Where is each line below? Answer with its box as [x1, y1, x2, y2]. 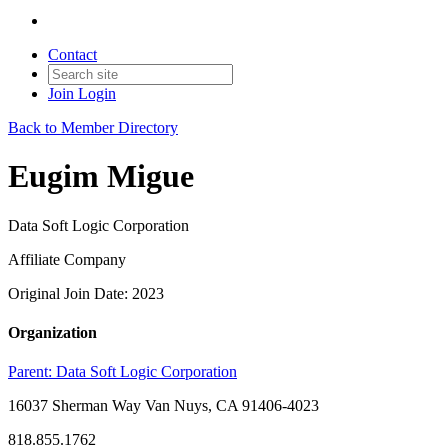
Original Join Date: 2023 [8, 284, 164, 302]
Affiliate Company [8, 250, 126, 268]
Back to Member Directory [8, 119, 178, 136]
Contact [48, 46, 97, 63]
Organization [8, 324, 97, 342]
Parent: [8, 363, 56, 381]
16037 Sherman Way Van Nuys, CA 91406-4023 [8, 397, 319, 415]
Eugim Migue [8, 158, 194, 195]
